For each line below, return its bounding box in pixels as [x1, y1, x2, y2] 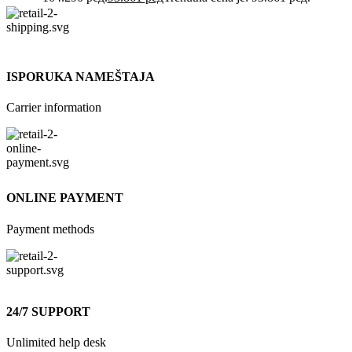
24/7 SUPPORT [6, 305, 90, 318]
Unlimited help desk [6, 335, 106, 350]
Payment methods [6, 222, 94, 236]
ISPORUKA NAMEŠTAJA [6, 69, 155, 83]
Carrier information [6, 101, 101, 115]
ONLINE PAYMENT [6, 191, 123, 205]
